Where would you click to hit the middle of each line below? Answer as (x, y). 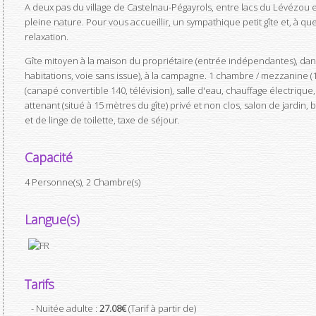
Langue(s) (52, 219)
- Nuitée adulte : (65, 308)
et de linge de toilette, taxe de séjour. (102, 120)
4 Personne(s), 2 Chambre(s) (83, 182)
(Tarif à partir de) (161, 308)
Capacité (49, 157)
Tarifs (39, 284)
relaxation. (47, 37)
